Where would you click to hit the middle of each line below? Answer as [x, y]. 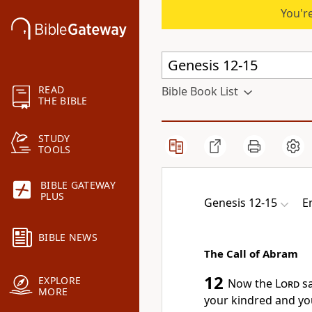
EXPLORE [60, 281]
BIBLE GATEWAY [78, 185]
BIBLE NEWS [68, 237]
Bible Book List [200, 91]
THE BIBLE [63, 101]
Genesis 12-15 [241, 203]
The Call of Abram [251, 253]
